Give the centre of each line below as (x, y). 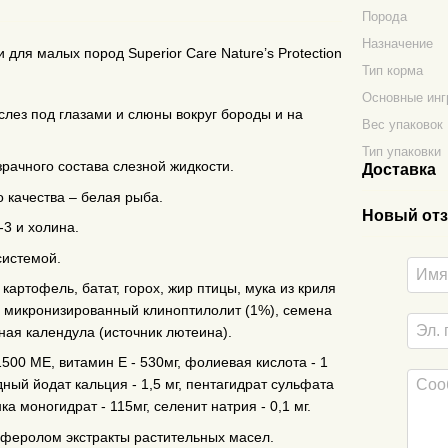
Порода (385, 16)
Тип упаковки (402, 151)
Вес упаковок (403, 124)
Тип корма (393, 70)
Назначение (398, 43)
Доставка (399, 169)
